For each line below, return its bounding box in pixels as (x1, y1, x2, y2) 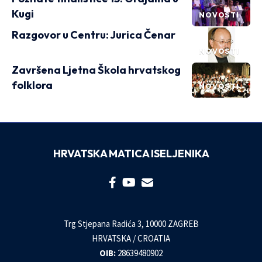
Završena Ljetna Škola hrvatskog (12, 63, 181, 77)
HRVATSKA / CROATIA (92, 233, 170, 244)
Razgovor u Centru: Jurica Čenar (12, 28, 175, 42)
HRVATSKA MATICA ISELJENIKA (53, 147, 209, 160)
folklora (12, 78, 53, 92)
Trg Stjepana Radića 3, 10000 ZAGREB (63, 218, 199, 229)
